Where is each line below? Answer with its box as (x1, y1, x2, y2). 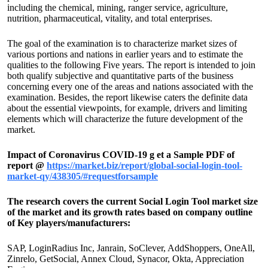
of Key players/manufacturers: (7, 218, 130, 228)
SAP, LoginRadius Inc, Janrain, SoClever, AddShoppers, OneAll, (7, 243, 255, 253)
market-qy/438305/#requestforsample (7, 171, 158, 181)
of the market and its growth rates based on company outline (7, 207, 252, 217)
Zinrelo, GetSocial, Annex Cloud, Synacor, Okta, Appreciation (7, 254, 244, 264)
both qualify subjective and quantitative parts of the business (7, 71, 233, 81)
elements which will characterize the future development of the (7, 114, 243, 124)
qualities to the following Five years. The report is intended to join (7, 60, 255, 70)
